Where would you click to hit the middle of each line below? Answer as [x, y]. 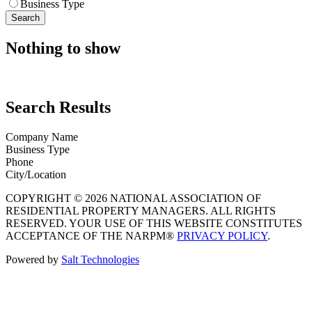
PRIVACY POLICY [222, 235]
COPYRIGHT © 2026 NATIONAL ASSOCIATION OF [133, 198]
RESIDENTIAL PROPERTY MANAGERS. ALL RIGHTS [141, 210]
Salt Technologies [100, 259]
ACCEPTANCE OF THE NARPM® [91, 235]
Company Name [42, 136]
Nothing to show [63, 48]
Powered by [33, 259]
